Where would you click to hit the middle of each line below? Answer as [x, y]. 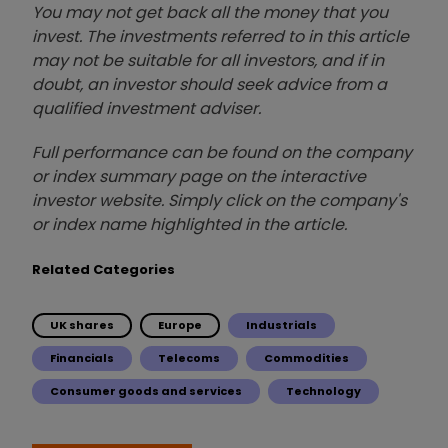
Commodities [306, 358]
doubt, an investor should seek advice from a [209, 85]
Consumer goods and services [146, 391]
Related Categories [103, 270]
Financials [82, 358]
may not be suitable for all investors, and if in [208, 61]
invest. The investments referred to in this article [220, 37]
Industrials [281, 325]
